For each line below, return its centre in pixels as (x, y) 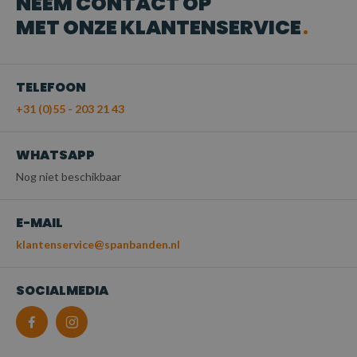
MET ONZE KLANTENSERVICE (159, 27)
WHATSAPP (55, 155)
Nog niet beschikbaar (69, 177)
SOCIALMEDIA (62, 290)
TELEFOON (51, 87)
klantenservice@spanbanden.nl (98, 244)
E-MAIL (39, 223)
